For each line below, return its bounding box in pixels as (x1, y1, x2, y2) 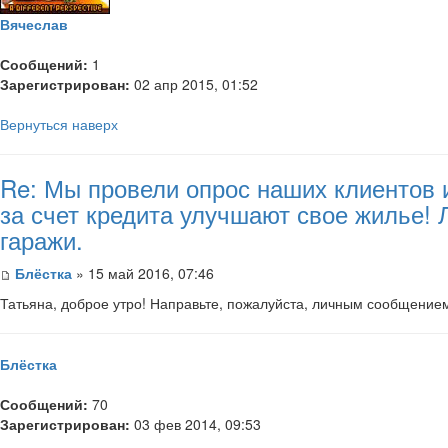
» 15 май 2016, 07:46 (72, 262, 214, 283)
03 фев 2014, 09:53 (130, 413, 261, 434)
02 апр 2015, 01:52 (130, 73, 258, 94)
